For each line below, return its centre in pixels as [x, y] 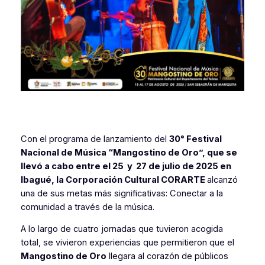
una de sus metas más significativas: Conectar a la [122, 193]
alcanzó [222, 180]
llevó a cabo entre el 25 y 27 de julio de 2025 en [126, 166]
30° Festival [195, 139]
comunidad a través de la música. [87, 207]
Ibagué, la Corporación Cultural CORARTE [114, 180]
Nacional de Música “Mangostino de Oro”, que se [129, 152]
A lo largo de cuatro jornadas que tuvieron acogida [122, 229]
